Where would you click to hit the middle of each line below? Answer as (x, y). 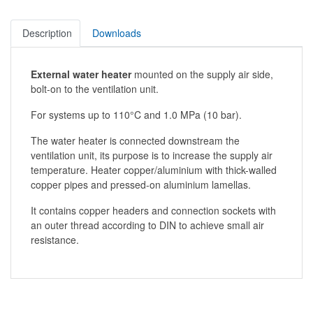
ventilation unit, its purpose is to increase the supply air (152, 155)
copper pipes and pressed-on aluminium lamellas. (141, 184)
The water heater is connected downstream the (135, 140)
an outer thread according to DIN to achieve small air (147, 225)
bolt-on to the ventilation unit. (95, 88)
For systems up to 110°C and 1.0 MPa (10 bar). (136, 114)
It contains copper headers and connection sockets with (153, 210)
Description (47, 32)
